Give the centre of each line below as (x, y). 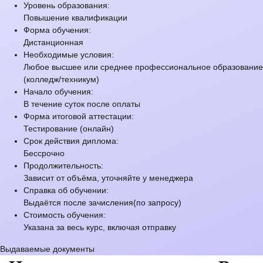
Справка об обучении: (66, 190)
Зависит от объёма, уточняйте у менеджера (108, 178)
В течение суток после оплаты (82, 104)
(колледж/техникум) (61, 79)
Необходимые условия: (69, 54)
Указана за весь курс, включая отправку (100, 227)
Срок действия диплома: (71, 141)
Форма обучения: (57, 30)
